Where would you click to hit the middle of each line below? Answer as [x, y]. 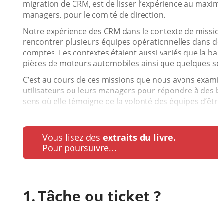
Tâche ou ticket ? [99, 196]
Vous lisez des [73, 137]
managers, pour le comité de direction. [94, 15]
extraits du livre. [139, 137]
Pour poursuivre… [80, 148]
